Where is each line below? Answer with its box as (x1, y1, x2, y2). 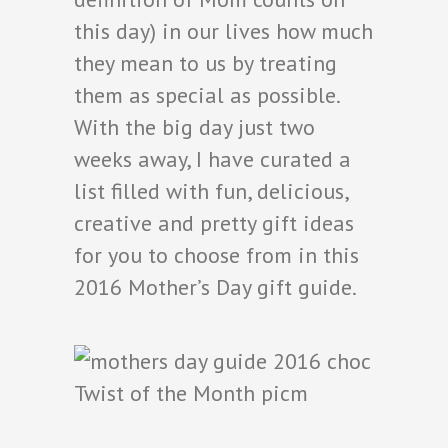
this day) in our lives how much (74, 16, 373, 45)
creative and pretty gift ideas (74, 208, 354, 237)
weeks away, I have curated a (74, 144, 351, 173)
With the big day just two (74, 112, 315, 141)
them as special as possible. (74, 80, 339, 109)
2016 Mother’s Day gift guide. (74, 272, 357, 301)
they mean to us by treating (74, 48, 337, 77)
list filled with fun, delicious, (74, 176, 348, 205)
